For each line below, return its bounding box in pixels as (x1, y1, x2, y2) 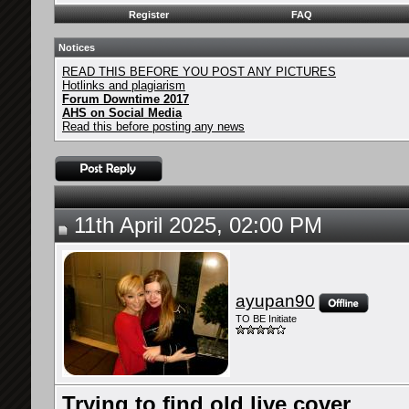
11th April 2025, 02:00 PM (68, 214, 322, 237)
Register (129, 9, 169, 20)
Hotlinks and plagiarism (62, 79, 185, 92)
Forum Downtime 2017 (62, 92, 189, 106)
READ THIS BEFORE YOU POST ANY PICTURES (62, 65, 336, 79)
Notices (58, 42, 95, 53)
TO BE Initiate (236, 313, 297, 325)
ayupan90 (236, 291, 315, 310)
